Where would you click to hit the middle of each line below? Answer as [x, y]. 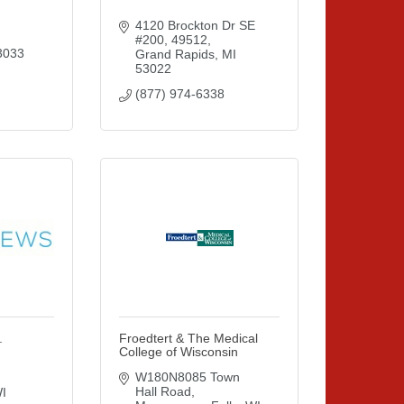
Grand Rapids [174, 54]
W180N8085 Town [187, 377]
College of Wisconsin [179, 352]
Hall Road [163, 391]
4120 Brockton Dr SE [195, 25]
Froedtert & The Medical [188, 338]
